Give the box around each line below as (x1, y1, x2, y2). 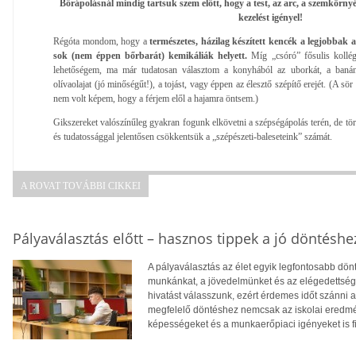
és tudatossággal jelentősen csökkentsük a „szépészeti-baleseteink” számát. (53, 130, 332, 142)
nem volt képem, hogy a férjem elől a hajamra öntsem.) (53, 92, 258, 104)
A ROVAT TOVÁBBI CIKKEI (21, 180, 141, 192)
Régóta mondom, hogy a (53, 35, 150, 47)
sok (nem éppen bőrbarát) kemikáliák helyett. (53, 49, 252, 61)
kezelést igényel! (238, 11, 303, 23)
